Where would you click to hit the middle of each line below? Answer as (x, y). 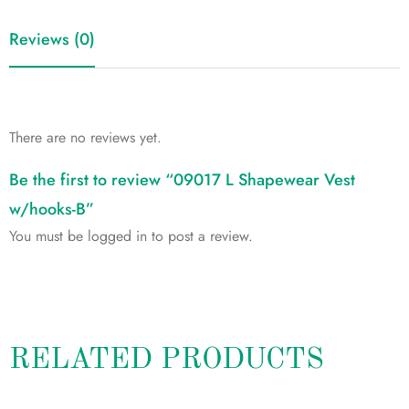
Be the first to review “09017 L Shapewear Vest (182, 179)
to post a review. (200, 236)
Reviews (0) (52, 39)
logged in (117, 236)
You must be (48, 236)
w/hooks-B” (52, 209)
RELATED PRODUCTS (167, 360)
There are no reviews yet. (85, 137)
